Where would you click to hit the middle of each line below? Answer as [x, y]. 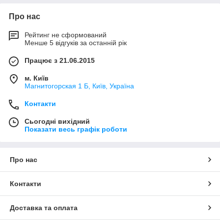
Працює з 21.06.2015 [60, 61]
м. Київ [37, 78]
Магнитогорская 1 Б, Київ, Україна [79, 86]
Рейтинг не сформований [66, 35]
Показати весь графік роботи [76, 129]
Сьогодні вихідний [57, 122]
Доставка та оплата [44, 208]
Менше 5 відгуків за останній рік [76, 43]
